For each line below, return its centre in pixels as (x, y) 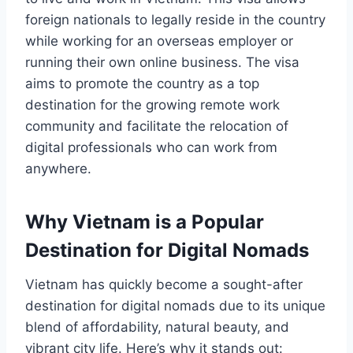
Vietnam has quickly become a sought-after (164, 284)
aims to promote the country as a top (142, 83)
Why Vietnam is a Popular (145, 221)
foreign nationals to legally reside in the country (175, 19)
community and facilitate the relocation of (157, 126)
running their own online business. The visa (162, 62)
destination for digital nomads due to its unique (175, 305)
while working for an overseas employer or (159, 41)
